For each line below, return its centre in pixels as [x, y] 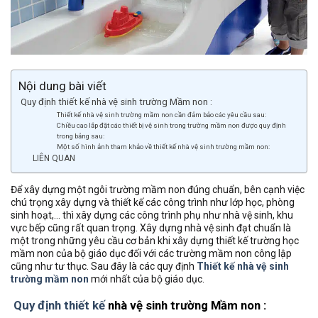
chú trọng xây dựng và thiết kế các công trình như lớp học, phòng [153, 202]
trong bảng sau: [81, 136]
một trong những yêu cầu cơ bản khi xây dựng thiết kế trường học [155, 240]
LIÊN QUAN [54, 158]
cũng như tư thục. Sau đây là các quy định [104, 266]
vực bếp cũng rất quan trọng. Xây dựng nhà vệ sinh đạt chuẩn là [151, 227]
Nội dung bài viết [62, 86]
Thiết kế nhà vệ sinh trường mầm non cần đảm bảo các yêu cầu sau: [162, 114]
